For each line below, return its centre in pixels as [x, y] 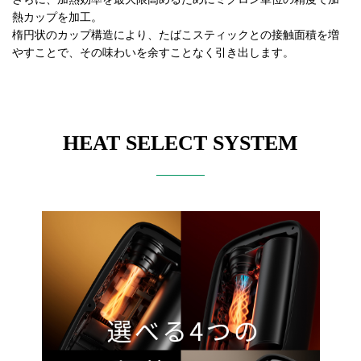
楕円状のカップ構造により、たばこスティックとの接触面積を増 [176, 35]
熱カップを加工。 [57, 18]
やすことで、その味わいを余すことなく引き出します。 [153, 53]
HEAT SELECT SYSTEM [180, 143]
